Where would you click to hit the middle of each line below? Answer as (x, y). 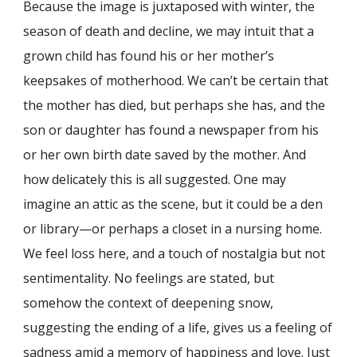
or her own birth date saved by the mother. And (165, 155)
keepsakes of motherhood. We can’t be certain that (176, 81)
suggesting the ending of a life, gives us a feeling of (178, 328)
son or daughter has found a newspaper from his (171, 130)
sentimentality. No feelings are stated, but (149, 279)
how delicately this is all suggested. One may (155, 180)
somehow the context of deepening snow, (149, 303)
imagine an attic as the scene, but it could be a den (173, 204)
